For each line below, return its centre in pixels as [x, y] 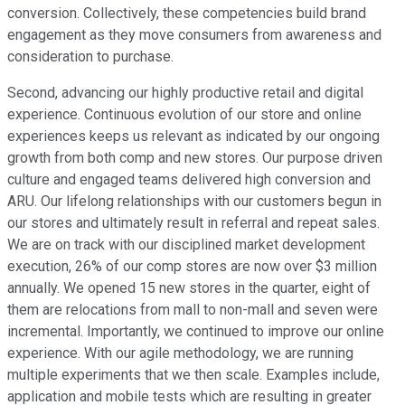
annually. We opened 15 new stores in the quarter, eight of [189, 288]
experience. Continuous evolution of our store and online [184, 115]
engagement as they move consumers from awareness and [194, 35]
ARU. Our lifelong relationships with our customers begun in [194, 202]
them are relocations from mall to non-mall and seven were [193, 310]
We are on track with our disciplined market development [186, 245]
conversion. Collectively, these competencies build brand [187, 14]
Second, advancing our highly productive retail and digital [185, 93]
